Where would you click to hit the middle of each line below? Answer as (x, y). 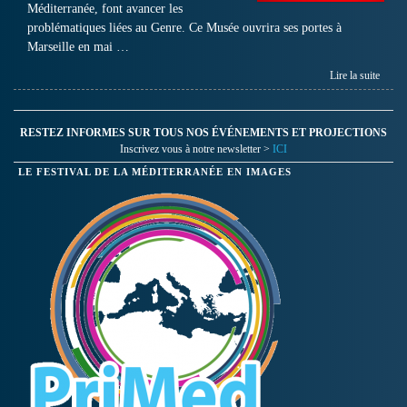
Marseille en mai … (78, 47)
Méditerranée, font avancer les (105, 9)
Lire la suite (355, 76)
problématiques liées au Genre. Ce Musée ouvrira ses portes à (184, 28)
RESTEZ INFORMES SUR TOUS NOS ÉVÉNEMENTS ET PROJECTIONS (203, 133)
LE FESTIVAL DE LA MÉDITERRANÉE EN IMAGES (155, 173)
